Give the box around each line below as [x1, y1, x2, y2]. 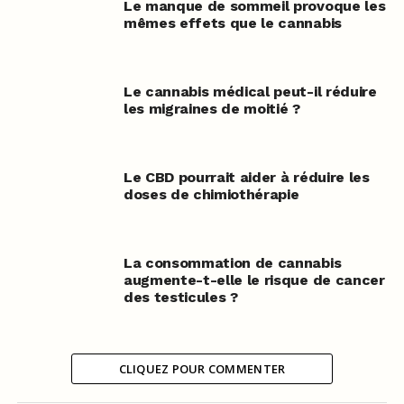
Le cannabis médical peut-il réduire [123, 82, 377, 100]
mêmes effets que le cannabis [123, 14, 342, 32]
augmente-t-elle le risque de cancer [123, 271, 385, 289]
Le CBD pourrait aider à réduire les [123, 168, 370, 186]
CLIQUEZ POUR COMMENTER [118, 360, 286, 377]
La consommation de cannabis [123, 253, 342, 271]
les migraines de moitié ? [123, 99, 300, 117]
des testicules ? [123, 288, 238, 306]
